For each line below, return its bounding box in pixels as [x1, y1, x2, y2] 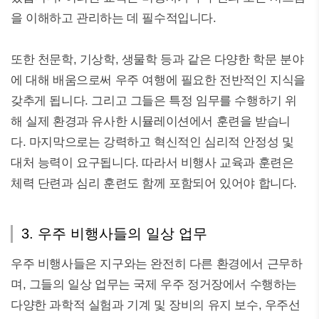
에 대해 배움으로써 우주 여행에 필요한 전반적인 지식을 [11, 73, 305, 87]
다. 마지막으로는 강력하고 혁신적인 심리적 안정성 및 [11, 135, 294, 149]
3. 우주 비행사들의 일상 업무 [21, 226, 207, 241]
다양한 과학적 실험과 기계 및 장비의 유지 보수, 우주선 [11, 298, 300, 312]
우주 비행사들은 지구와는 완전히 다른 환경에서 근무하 [11, 257, 303, 271]
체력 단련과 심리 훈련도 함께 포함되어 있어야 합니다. [11, 177, 297, 190]
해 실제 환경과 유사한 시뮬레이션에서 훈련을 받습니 [11, 115, 291, 128]
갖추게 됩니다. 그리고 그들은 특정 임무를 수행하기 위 [11, 94, 297, 108]
